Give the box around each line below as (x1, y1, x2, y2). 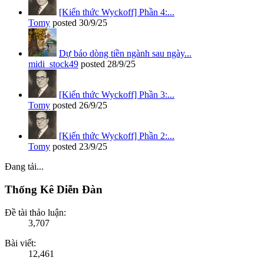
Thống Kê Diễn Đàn (5, 183, 103, 196)
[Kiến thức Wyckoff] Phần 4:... (59, 7, 174, 18)
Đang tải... (5, 161, 44, 172)
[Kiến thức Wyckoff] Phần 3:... (59, 90, 174, 100)
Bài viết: (5, 237, 36, 248)
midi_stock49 (28, 59, 78, 70)
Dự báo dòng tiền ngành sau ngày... (59, 48, 192, 59)
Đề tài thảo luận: (5, 207, 66, 217)
